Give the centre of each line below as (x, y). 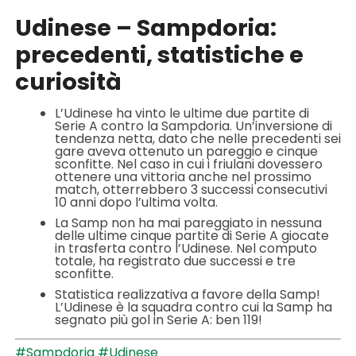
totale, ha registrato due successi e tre (175, 261)
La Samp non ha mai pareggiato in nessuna (188, 222)
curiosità (68, 81)
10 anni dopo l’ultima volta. (136, 202)
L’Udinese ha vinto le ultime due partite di (182, 113)
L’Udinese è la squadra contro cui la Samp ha (193, 307)
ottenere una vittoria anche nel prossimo (183, 176)
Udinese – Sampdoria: (145, 27)
